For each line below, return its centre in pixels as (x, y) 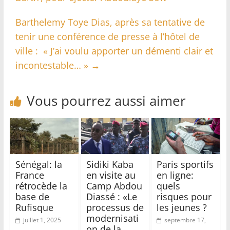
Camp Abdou (114, 186)
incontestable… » (53, 65)
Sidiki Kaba (110, 164)
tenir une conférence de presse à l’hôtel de (107, 37)
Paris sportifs (185, 164)
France (30, 175)
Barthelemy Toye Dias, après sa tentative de (110, 22)
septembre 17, (185, 220)
